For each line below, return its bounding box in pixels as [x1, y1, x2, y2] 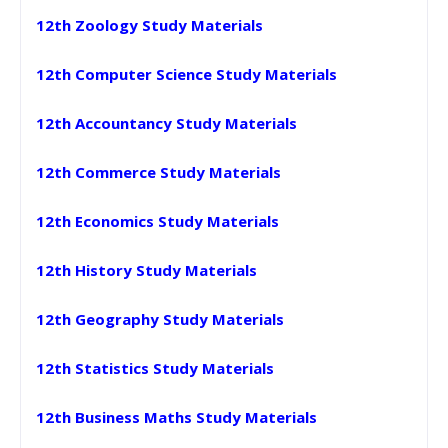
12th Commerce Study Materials [36, 161, 281, 182]
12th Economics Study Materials [36, 210, 279, 231]
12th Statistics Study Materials [36, 357, 274, 378]
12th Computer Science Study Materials [36, 63, 337, 84]
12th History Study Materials [36, 259, 257, 280]
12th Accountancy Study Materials [36, 112, 297, 133]
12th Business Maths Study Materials [36, 406, 317, 427]
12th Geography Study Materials [36, 308, 284, 329]
